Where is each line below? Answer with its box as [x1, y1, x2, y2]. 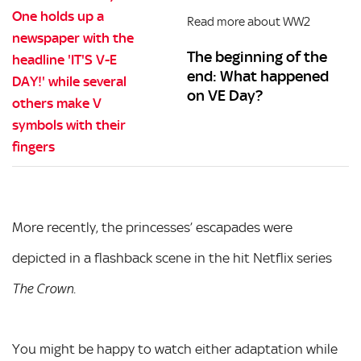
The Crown [12, 282, 73, 297]
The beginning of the [187, 47, 328, 66]
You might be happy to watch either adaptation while [12, 341, 338, 357]
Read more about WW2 [187, 14, 311, 29]
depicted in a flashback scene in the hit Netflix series [12, 250, 332, 266]
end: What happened [187, 66, 330, 85]
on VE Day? [187, 85, 263, 105]
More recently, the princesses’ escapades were [12, 219, 293, 235]
